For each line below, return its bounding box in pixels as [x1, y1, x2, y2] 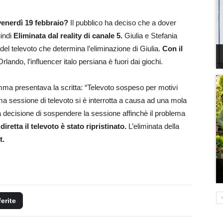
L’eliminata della [128, 121, 179, 130]
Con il [162, 44, 183, 53]
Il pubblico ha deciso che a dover [68, 18, 176, 27]
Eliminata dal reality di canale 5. [13, 31, 124, 40]
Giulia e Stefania [124, 31, 177, 40]
